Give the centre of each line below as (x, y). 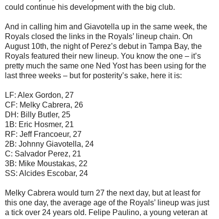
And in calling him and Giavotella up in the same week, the (106, 26)
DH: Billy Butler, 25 (38, 114)
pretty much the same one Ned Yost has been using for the (106, 66)
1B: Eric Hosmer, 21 (39, 124)
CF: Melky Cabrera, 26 (44, 105)
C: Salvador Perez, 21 (43, 153)
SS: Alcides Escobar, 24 (46, 173)
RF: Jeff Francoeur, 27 (43, 134)
